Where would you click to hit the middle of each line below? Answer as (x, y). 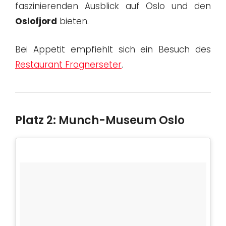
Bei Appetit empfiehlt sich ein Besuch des (113, 49)
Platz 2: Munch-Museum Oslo (100, 120)
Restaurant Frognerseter (68, 64)
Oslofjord (36, 21)
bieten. (73, 21)
